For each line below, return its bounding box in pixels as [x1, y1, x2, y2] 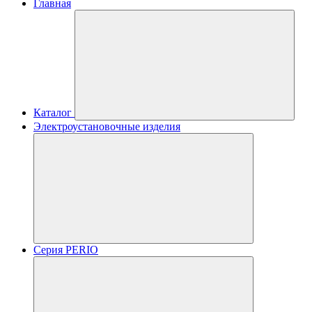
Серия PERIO [33, 244, 98, 256]
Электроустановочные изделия [33, 120, 180, 132]
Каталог [33, 107, 72, 118]
